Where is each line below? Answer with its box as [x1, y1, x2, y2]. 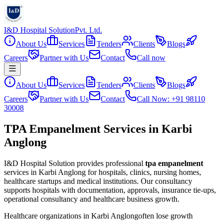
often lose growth [138, 211, 193, 220]
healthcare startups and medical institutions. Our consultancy [4, 176, 192, 185]
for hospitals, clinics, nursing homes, [86, 167, 201, 176]
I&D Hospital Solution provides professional [4, 159, 143, 167]
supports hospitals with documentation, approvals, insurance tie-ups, [4, 185, 216, 194]
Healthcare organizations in [4, 211, 91, 220]
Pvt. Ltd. [75, 26, 102, 34]
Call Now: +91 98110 [137, 95, 205, 103]
